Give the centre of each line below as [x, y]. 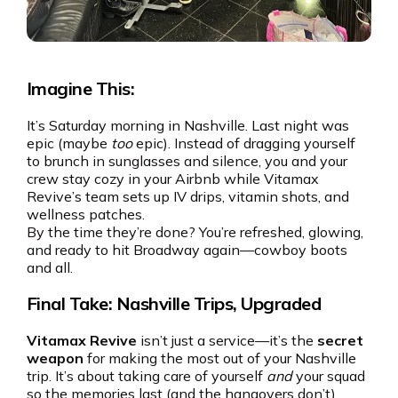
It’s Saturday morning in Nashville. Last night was [187, 126]
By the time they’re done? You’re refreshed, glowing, [195, 232]
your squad [328, 376]
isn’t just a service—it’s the [227, 341]
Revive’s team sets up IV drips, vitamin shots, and [187, 197]
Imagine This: [80, 89]
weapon [55, 358]
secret [340, 341]
